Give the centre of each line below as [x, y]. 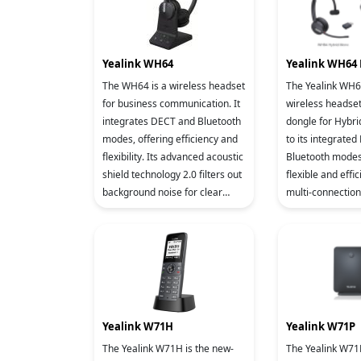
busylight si [127, 228]
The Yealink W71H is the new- [168, 349]
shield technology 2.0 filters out [172, 174]
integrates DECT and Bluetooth [172, 121]
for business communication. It [171, 104]
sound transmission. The [157, 210]
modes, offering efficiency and [170, 139]
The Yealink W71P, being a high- [296, 349]
